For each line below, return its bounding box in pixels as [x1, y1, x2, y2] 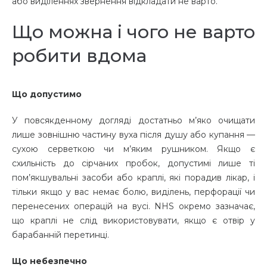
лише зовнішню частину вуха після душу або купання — [12, 129, 255, 141]
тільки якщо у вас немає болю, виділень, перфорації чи [12, 187, 255, 198]
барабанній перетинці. [12, 229, 111, 241]
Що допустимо [12, 89, 82, 100]
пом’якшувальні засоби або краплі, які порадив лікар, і [12, 172, 255, 184]
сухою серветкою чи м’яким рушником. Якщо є [12, 144, 255, 155]
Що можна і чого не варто [12, 21, 255, 44]
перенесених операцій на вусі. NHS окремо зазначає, [12, 201, 255, 212]
